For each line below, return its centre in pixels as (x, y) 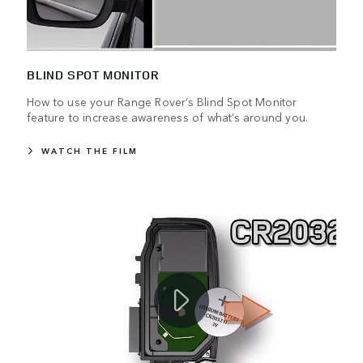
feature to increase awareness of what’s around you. (168, 117)
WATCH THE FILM (90, 151)
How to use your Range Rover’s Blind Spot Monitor (162, 102)
